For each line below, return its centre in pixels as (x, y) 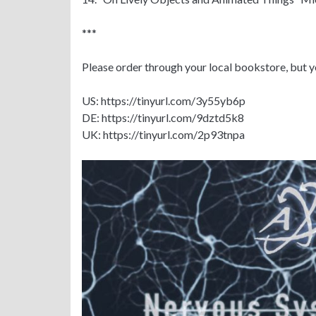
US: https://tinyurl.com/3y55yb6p (163, 100)
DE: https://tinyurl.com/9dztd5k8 (163, 117)
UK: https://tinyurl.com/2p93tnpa (163, 134)
